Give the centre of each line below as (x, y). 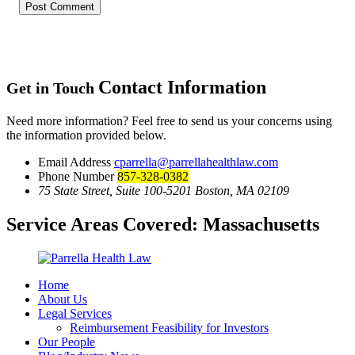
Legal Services (75, 313)
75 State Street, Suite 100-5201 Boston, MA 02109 (164, 190)
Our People (67, 342)
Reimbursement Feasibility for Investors (169, 327)
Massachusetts (261, 224)
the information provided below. (86, 135)
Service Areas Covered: (105, 224)
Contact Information (182, 87)
